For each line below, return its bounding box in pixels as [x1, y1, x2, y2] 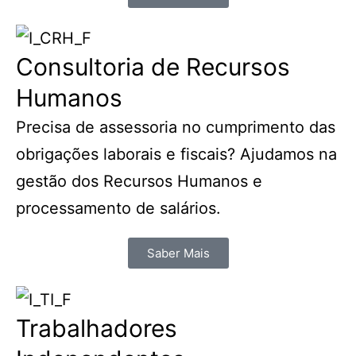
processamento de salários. [16, 199, 221, 219]
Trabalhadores [16, 313, 177, 342]
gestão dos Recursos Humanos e [16, 172, 262, 192]
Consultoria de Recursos [16, 52, 290, 82]
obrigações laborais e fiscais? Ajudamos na [16, 145, 337, 164]
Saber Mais [146, 246, 210, 261]
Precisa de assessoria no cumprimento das [16, 118, 335, 137]
